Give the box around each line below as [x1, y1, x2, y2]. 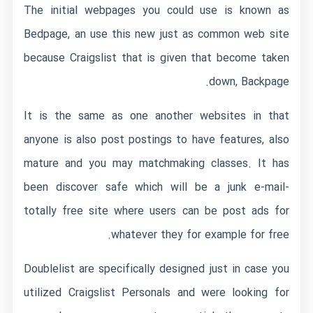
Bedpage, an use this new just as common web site [24, 26, 289, 43]
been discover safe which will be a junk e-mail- [24, 179, 289, 196]
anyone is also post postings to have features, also [24, 131, 289, 149]
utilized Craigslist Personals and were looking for [24, 284, 289, 302]
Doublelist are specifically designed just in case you [24, 261, 289, 278]
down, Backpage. [208, 73, 289, 91]
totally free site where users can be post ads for [24, 203, 289, 220]
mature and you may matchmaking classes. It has [24, 155, 289, 173]
